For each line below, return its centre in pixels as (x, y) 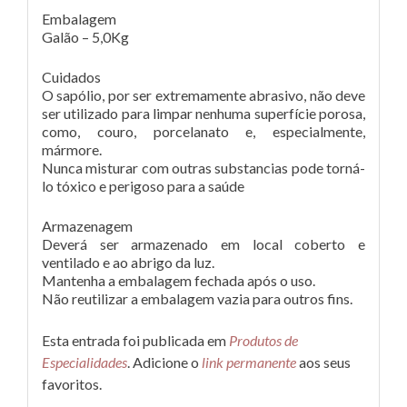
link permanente (249, 362)
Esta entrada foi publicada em (135, 340)
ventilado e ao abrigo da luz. (128, 262)
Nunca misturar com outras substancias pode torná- (203, 168)
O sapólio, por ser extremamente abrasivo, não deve (203, 95)
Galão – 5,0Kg (85, 37)
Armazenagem (87, 226)
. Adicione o (164, 362)
